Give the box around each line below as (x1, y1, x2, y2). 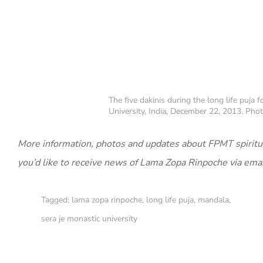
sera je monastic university (41, 213, 137, 224)
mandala (198, 194, 229, 205)
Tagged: (41, 194, 72, 205)
